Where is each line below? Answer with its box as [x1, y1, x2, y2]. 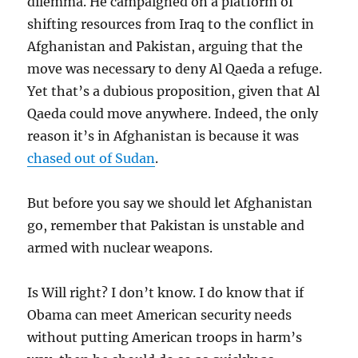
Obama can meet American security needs [27, 306, 292, 323]
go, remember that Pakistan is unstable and [27, 217, 305, 233]
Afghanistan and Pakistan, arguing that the [27, 38, 304, 54]
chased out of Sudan [27, 149, 156, 166]
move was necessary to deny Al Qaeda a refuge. [27, 60, 323, 77]
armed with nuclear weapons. [27, 239, 213, 256]
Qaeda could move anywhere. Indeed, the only [27, 105, 319, 121]
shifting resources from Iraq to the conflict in [27, 15, 315, 32]
